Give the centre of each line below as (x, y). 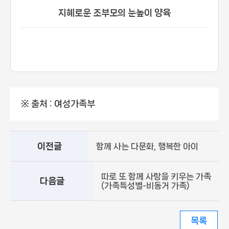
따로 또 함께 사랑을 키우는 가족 (156, 177)
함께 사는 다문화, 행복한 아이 (147, 146)
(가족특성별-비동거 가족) (145, 186)
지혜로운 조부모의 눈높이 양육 (114, 13)
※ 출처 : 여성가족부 (58, 104)
